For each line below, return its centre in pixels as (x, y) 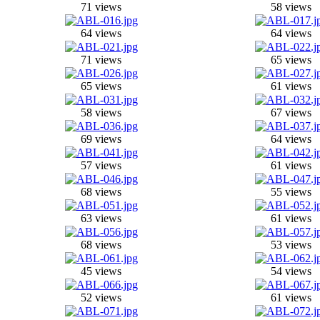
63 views (101, 218)
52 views (101, 297)
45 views (101, 271)
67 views (291, 112)
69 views (101, 139)
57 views (101, 165)
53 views (291, 244)
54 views (291, 271)
